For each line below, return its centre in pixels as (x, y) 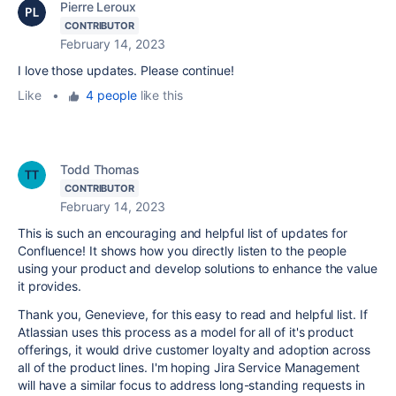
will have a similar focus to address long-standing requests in (191, 385)
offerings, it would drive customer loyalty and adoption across (194, 350)
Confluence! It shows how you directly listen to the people (183, 251)
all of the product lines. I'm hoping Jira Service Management (189, 368)
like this (160, 95)
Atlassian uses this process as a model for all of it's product (186, 332)
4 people (111, 95)
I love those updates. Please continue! (126, 71)
